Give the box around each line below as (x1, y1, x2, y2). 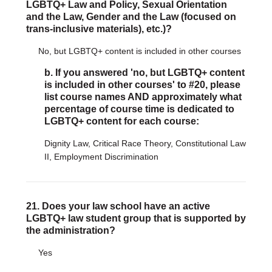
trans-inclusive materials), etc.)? (25, 24, 172, 34)
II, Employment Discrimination (44, 152, 158, 161)
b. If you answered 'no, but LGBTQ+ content (44, 67, 245, 78)
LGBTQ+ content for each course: (44, 116, 199, 126)
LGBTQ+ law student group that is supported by (25, 213, 246, 223)
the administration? (25, 225, 115, 236)
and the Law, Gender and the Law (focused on (25, 12, 236, 22)
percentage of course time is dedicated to (44, 104, 234, 114)
